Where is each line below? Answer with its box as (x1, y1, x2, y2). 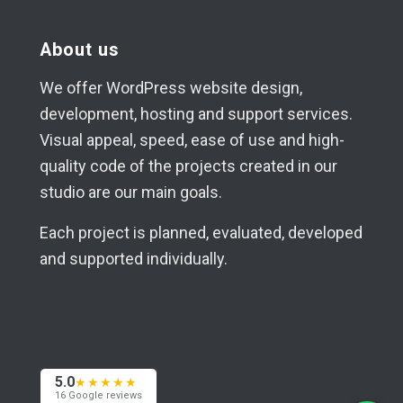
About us (39, 40, 120, 61)
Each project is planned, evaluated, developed (39, 222, 363, 242)
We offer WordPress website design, (39, 78, 302, 98)
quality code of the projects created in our (39, 157, 337, 176)
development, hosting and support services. (39, 104, 353, 124)
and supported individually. (39, 248, 228, 268)
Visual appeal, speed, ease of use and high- (39, 130, 345, 150)
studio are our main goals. (39, 183, 222, 202)
